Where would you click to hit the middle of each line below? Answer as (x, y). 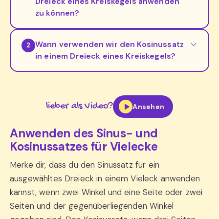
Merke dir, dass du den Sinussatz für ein (85, 165)
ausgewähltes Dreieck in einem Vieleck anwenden (105, 179)
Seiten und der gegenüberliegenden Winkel (92, 206)
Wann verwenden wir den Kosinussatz (110, 44)
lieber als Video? (79, 107)
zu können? (57, 13)
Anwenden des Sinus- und (84, 133)
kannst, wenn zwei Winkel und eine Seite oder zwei (106, 192)
